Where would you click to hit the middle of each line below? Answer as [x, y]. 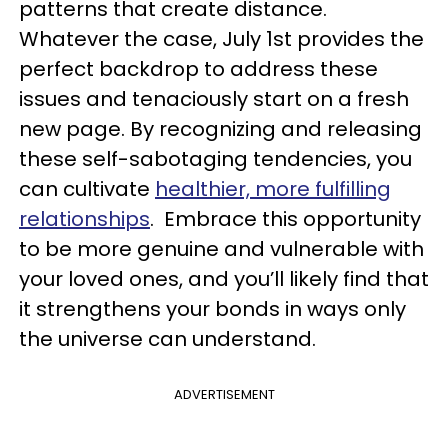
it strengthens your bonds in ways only [212, 308]
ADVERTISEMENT [224, 394]
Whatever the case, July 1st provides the [221, 38]
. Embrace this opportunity [285, 218]
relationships [84, 218]
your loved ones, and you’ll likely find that [224, 278]
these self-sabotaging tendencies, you [215, 158]
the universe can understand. [167, 338]
